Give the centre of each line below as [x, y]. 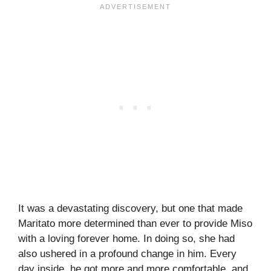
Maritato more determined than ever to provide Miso [135, 224]
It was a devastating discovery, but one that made [130, 209]
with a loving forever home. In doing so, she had [126, 239]
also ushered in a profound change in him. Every [127, 254]
